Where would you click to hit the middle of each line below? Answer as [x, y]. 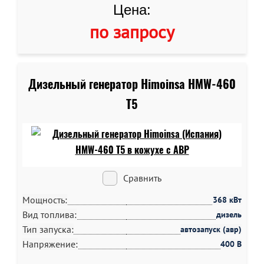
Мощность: [45, 200]
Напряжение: [50, 244]
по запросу [132, 32]
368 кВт [227, 200]
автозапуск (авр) [211, 229]
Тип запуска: [48, 229]
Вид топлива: [49, 214]
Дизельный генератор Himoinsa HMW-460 [132, 84]
